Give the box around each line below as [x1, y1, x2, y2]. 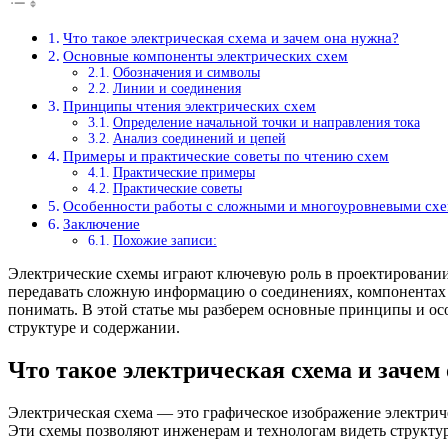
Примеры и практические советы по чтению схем [63, 147, 390, 165]
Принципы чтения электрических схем [63, 97, 317, 115]
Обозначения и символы [112, 65, 260, 81]
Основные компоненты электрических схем [63, 47, 349, 65]
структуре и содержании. [8, 319, 180, 337]
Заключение [63, 215, 141, 233]
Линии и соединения [112, 81, 241, 97]
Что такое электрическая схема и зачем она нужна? [63, 29, 400, 47]
